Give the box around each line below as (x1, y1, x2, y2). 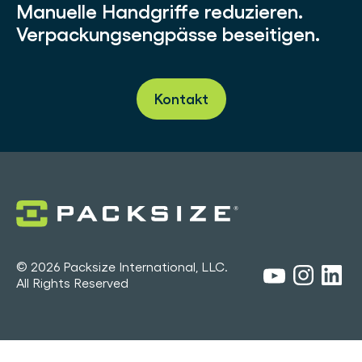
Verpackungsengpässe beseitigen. (16, 23, 320, 47)
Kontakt (154, 90, 208, 108)
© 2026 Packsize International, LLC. (16, 259, 228, 275)
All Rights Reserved (16, 275, 128, 291)
